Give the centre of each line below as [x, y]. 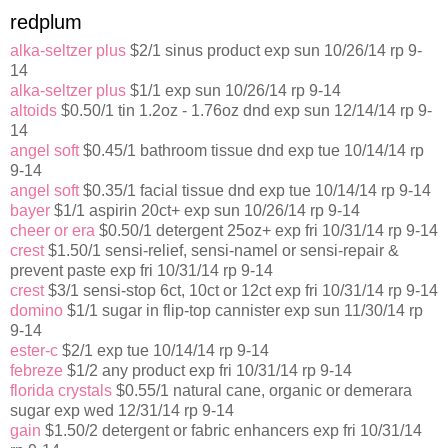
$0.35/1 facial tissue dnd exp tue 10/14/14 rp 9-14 [255, 191]
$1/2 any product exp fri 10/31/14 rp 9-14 [207, 371]
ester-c [34, 351]
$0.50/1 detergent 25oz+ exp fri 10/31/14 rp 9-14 [266, 231]
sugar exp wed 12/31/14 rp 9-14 [122, 411]
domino [36, 311]
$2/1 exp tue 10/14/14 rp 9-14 [163, 351]
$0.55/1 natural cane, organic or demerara [262, 391]
